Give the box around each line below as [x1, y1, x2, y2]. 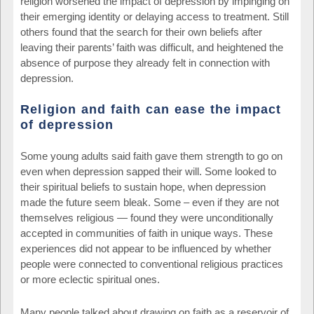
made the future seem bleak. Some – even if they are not [20, 196, 279, 208]
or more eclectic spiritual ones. [20, 273, 160, 285]
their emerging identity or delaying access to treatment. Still [20, 10, 289, 22]
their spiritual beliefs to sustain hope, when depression [20, 180, 266, 193]
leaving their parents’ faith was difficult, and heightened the [20, 41, 283, 53]
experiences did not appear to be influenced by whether [20, 242, 271, 254]
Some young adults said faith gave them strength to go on [20, 149, 282, 162]
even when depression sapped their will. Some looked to [20, 165, 276, 177]
